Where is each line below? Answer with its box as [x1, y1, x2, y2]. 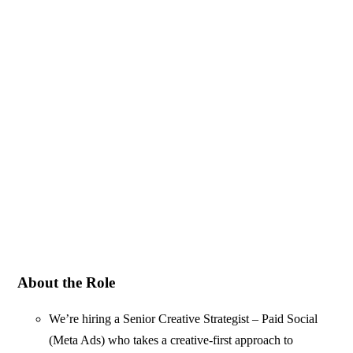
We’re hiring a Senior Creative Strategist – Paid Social [49, 311, 318, 325]
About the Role [17, 273, 116, 291]
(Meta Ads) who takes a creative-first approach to [49, 333, 294, 347]
